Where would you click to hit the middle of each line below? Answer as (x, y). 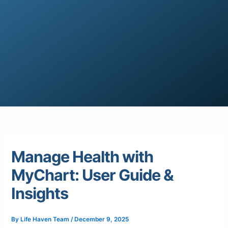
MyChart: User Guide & (93, 175)
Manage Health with (82, 157)
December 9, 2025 (102, 220)
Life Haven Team (46, 220)
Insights (40, 193)
